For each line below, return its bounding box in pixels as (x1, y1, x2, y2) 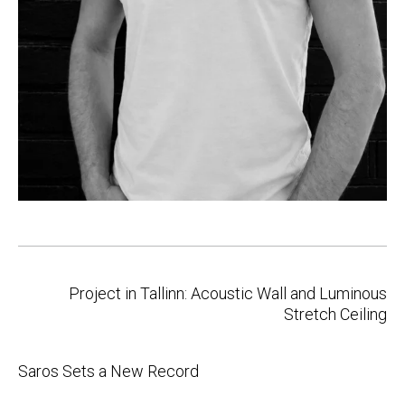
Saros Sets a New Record (18, 362, 199, 381)
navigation (17, 286, 90, 306)
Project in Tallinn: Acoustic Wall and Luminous (69, 284, 387, 304)
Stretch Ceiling (284, 305, 387, 325)
